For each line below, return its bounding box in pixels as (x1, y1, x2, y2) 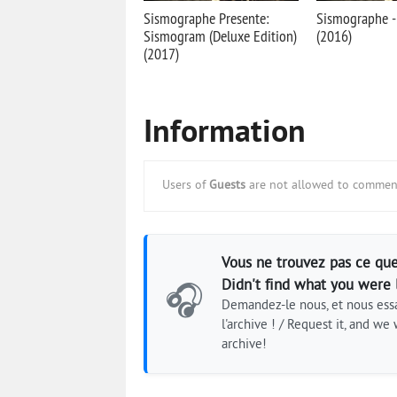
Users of (162, 178, 209, 193)
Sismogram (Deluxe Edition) (144, 26, 297, 46)
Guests (209, 178, 245, 193)
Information (144, 113, 306, 154)
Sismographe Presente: (144, 8, 269, 28)
